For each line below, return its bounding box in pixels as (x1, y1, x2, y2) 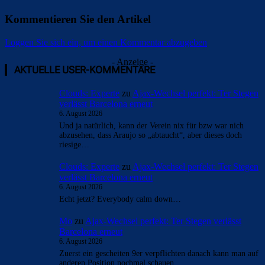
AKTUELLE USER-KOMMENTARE (14, 64, 155, 76)
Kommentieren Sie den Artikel (5, 12, 151, 25)
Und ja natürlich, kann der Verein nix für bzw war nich (59, 121, 244, 131)
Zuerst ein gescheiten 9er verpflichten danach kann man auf (59, 248, 258, 258)
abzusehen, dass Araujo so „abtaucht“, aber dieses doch (59, 131, 242, 140)
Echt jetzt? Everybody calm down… (59, 194, 181, 203)
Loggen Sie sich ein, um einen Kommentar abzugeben (5, 37, 207, 47)
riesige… (59, 140, 89, 150)
